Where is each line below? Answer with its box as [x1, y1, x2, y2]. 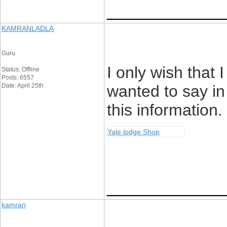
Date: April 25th [2, 82, 44, 89]
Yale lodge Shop [107, 128, 160, 136]
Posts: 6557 [2, 74, 34, 81]
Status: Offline [2, 66, 40, 73]
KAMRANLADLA [2, 24, 54, 32]
